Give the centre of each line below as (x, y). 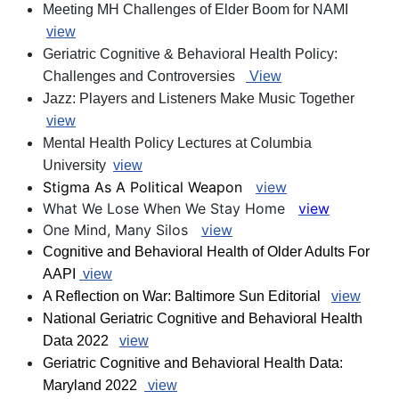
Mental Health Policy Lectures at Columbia (177, 143)
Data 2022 (81, 341)
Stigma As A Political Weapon (149, 187)
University (78, 166)
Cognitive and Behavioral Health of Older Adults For (206, 252)
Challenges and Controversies (144, 77)
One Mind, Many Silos (122, 230)
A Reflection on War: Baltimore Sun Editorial (187, 297)
